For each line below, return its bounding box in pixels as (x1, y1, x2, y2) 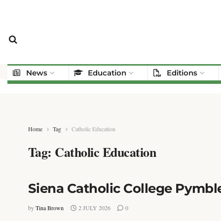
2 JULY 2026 (77, 204, 110, 212)
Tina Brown (36, 204, 64, 212)
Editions (167, 68, 198, 77)
